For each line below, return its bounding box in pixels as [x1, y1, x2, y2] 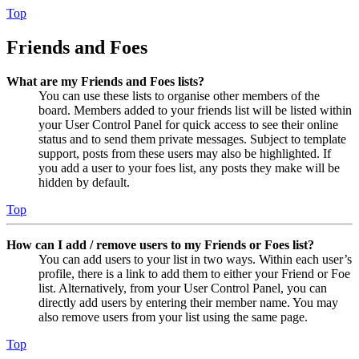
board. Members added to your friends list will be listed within [38, 103, 352, 117]
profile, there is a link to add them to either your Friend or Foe [38, 266, 350, 280]
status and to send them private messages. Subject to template [38, 131, 346, 146]
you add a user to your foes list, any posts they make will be [38, 160, 340, 175]
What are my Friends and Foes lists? [6, 74, 204, 88]
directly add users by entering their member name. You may [38, 295, 338, 309]
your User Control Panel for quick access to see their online [38, 117, 338, 131]
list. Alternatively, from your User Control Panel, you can [38, 280, 327, 295]
